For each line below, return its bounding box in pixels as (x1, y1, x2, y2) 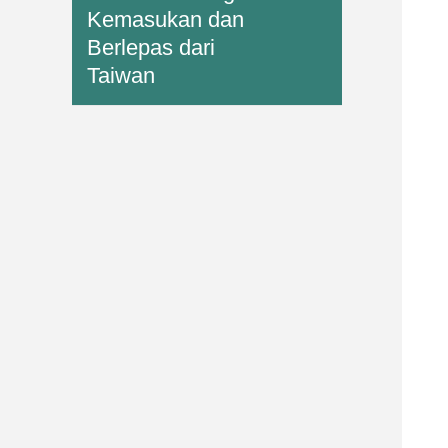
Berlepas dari (87, 34, 216, 60)
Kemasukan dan (87, 6, 245, 32)
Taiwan (87, 62, 156, 88)
